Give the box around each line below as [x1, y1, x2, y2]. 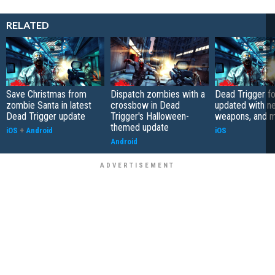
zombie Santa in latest [6, 99, 91, 111]
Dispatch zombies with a [110, 88, 205, 100]
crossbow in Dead [110, 99, 180, 111]
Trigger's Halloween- [110, 110, 189, 122]
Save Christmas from [6, 88, 87, 100]
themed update [110, 121, 169, 133]
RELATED [6, 18, 49, 31]
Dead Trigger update [6, 110, 85, 122]
